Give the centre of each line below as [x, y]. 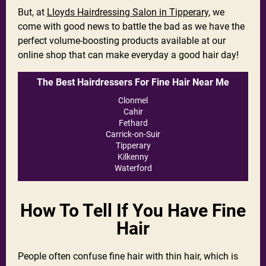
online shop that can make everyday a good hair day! [128, 55]
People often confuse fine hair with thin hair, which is [128, 256]
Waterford [133, 168]
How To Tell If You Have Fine [133, 211]
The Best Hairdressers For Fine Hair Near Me [133, 83]
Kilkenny [133, 157]
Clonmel [133, 101]
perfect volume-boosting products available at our [122, 41]
